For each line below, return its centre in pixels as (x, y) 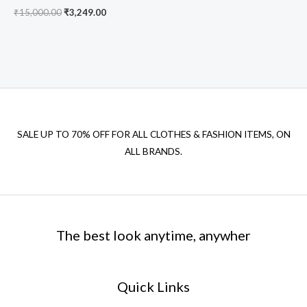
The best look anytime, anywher (153, 235)
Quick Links (153, 286)
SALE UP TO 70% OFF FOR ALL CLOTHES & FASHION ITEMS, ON (153, 135)
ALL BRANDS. (153, 152)
